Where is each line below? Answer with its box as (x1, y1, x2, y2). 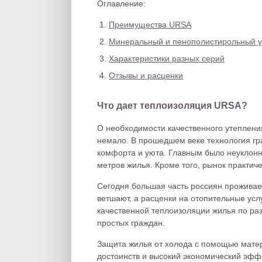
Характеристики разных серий (109, 54, 225, 63)
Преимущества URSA (109, 20, 191, 29)
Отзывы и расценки (109, 71, 183, 80)
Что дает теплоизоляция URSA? (97, 101, 247, 111)
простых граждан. (97, 218, 165, 227)
